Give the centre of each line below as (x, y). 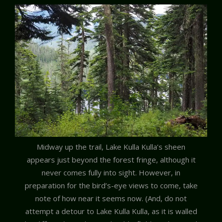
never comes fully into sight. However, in (111, 173)
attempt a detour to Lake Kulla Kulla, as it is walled (111, 211)
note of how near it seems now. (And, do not (111, 198)
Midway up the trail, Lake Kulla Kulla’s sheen (111, 147)
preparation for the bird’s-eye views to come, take (111, 186)
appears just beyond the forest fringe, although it (111, 160)
